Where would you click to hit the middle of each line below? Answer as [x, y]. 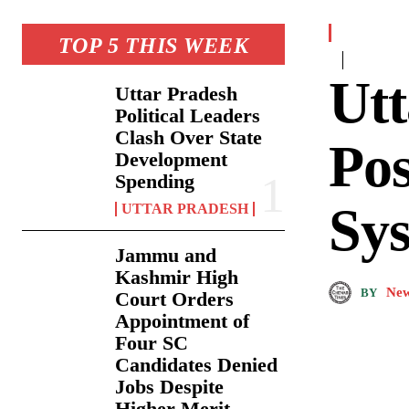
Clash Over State [189, 138]
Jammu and [166, 256]
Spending [155, 182]
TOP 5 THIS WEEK [153, 46]
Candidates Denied [197, 365]
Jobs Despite [170, 387]
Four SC [152, 343]
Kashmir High [177, 278]
